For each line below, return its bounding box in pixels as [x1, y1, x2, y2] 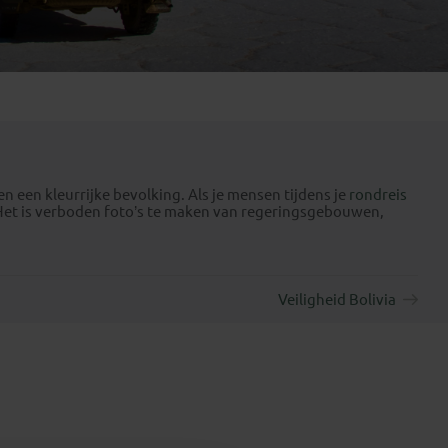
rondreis [349, 186, 407, 203]
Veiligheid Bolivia [277, 290, 396, 308]
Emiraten [101, 2, 167, 19]
